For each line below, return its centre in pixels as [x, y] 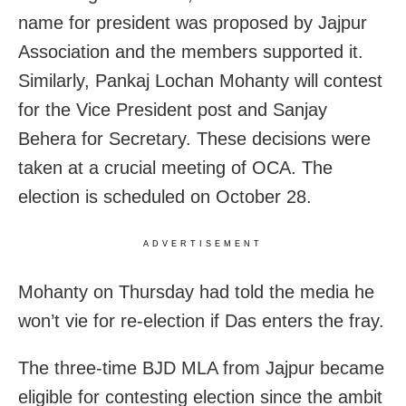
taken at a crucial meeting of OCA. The [175, 167]
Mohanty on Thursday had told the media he [196, 291]
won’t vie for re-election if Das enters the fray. [201, 320]
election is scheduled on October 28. [165, 196]
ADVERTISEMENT [203, 243]
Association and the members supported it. [191, 51]
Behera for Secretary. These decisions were [194, 138]
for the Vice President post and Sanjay [173, 109]
